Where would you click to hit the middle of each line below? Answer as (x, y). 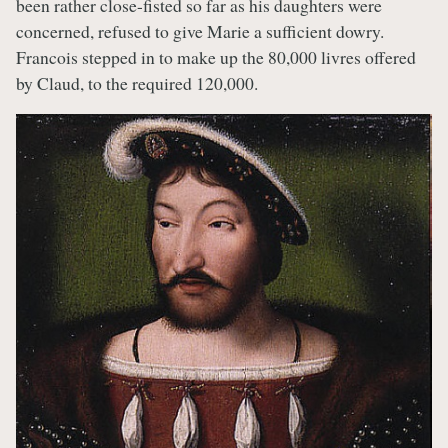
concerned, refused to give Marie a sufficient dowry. (200, 31)
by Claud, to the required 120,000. (137, 83)
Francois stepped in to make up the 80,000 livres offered (216, 57)
